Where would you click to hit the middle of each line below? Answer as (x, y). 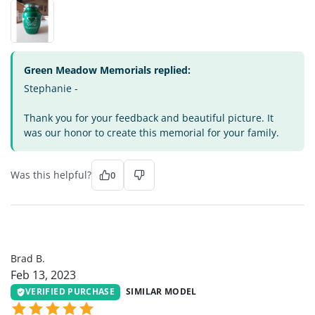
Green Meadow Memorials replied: (107, 70)
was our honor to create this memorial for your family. (152, 133)
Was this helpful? (51, 175)
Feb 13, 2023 (43, 275)
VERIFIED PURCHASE (70, 292)
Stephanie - (51, 89)
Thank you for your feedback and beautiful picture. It (149, 118)
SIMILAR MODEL (161, 292)
